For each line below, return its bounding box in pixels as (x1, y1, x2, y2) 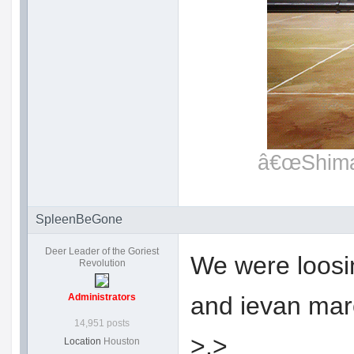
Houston (104, 336, 140, 348)
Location (64, 336, 101, 348)
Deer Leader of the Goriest (45, 246, 159, 258)
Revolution (78, 258, 126, 269)
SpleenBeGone (35, 213, 122, 227)
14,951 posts (74, 318, 130, 330)
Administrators (68, 292, 136, 303)
